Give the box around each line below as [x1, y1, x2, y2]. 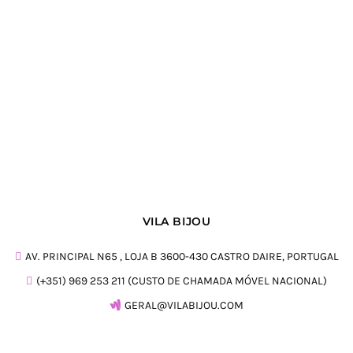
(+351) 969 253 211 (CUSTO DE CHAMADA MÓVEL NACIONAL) [36, 274, 327, 288]
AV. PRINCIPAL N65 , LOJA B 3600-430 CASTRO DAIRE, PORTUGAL [24, 250, 339, 264]
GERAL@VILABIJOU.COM [124, 299, 243, 313]
